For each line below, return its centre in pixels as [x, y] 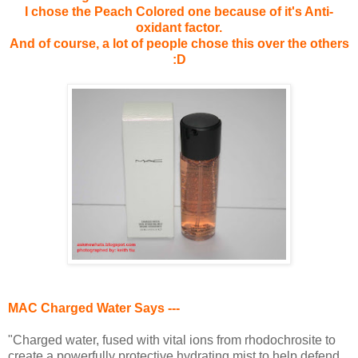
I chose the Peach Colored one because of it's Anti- [179, 11]
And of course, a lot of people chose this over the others [179, 43]
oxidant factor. [179, 27]
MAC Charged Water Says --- [94, 308]
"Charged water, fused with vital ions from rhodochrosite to [172, 340]
